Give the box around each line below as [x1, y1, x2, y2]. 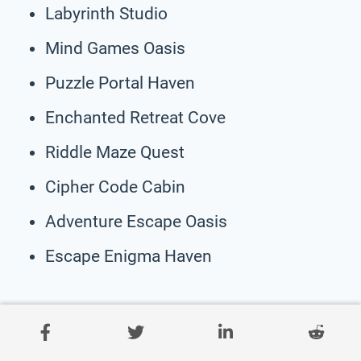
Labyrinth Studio [45, 3, 168, 23]
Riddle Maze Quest [45, 142, 185, 162]
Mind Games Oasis [45, 38, 185, 58]
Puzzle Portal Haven [45, 73, 195, 93]
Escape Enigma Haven [45, 246, 212, 266]
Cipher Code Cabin [45, 176, 185, 197]
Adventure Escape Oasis [45, 211, 227, 231]
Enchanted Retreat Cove [45, 107, 226, 127]
